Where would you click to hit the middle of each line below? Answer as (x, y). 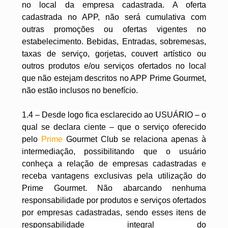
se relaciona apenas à (162, 139)
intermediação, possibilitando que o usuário (114, 151)
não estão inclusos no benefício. (80, 90)
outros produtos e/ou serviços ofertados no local (114, 66)
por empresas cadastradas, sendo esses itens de (114, 212)
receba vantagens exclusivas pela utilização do (114, 176)
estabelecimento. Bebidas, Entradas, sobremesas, (114, 41)
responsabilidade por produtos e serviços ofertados (114, 200)
